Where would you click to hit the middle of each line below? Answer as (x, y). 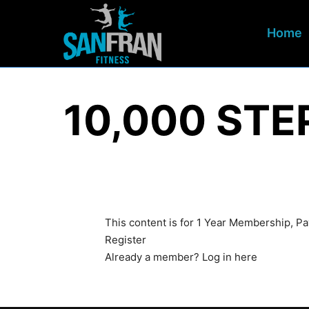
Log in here (230, 257)
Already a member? (153, 257)
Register (126, 240)
